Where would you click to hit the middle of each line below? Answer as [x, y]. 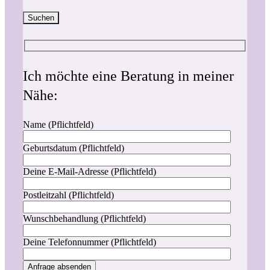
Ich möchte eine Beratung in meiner [128, 76]
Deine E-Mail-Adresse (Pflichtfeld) [89, 171]
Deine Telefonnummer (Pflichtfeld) [89, 242]
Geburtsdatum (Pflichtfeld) [74, 148]
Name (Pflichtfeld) [58, 124]
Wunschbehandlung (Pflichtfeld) [84, 218]
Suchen [41, 18]
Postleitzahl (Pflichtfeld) [68, 195]
